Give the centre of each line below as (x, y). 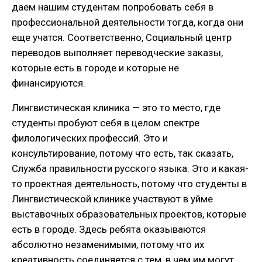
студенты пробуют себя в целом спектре (106, 123)
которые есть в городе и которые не (95, 68)
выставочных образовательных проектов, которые (129, 214)
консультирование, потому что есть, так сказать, (123, 154)
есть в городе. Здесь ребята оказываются (109, 230)
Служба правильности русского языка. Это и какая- (130, 169)
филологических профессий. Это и (90, 138)
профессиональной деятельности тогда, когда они (127, 23)
